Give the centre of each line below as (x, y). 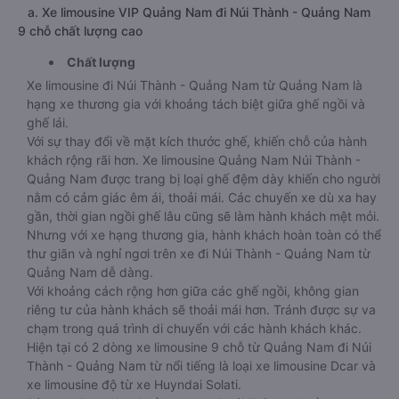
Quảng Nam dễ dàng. (90, 272)
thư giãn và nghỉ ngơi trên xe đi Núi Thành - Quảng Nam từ (199, 253)
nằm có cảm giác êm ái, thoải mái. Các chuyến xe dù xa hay (202, 197)
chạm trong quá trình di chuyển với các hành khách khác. (194, 328)
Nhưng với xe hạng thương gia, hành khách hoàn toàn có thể (204, 235)
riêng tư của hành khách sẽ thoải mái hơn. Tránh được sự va (201, 309)
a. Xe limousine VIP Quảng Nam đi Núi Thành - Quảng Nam (194, 12)
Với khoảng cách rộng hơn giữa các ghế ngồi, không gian (193, 291)
